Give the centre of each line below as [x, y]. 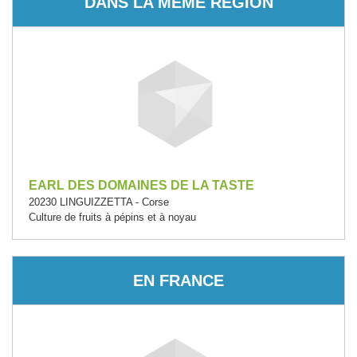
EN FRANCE [178, 280]
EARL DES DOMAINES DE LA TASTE [141, 185]
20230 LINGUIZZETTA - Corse [99, 202]
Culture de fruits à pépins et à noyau [112, 217]
